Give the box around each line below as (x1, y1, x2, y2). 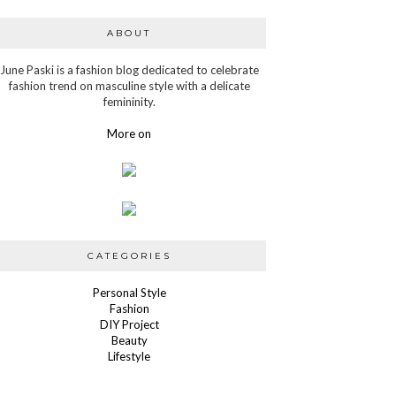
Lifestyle (108, 348, 150, 363)
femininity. (103, 94, 156, 109)
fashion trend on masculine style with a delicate (8, 78, 250, 93)
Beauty (110, 332, 148, 347)
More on (107, 126, 151, 141)
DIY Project (99, 316, 159, 331)
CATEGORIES (87, 249, 171, 262)
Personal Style (92, 285, 166, 300)
